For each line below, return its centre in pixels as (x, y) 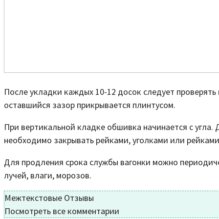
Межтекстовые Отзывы (49, 197)
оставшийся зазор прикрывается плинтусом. (90, 105)
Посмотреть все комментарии (62, 211)
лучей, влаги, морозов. (48, 175)
